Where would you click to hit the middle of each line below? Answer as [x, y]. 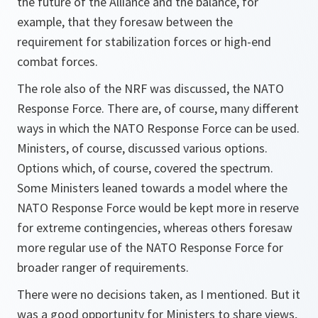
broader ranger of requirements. [103, 267]
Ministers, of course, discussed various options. [142, 148]
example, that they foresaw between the [125, 22]
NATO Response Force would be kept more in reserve [158, 208]
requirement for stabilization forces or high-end [144, 42]
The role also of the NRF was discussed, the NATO [150, 88]
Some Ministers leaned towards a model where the [152, 188]
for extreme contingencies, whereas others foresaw [155, 227]
